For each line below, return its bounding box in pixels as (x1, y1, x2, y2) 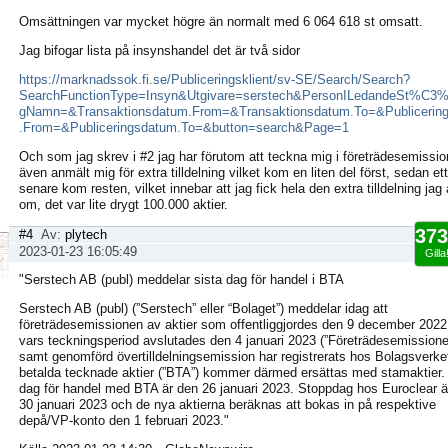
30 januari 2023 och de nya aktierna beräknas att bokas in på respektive (19, 397, 436, 412)
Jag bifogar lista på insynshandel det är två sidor (19, 43, 300, 58)
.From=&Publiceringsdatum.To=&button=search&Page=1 (19, 120, 349, 135)
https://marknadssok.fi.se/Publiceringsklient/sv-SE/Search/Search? (19, 72, 410, 87)
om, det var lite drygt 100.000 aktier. (19, 197, 228, 212)
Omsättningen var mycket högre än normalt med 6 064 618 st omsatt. (19, 14, 423, 29)
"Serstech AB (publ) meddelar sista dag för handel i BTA (19, 272, 344, 287)
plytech (65, 227, 107, 242)
